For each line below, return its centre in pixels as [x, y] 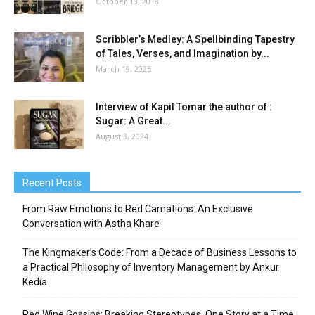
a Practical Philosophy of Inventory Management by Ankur [151, 268]
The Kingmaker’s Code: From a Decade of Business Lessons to [160, 253]
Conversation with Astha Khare [91, 224]
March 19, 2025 [123, 69]
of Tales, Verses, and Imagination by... [182, 54]
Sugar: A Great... [133, 121]
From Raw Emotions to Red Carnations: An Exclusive [138, 209]
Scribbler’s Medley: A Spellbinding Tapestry [195, 40]
